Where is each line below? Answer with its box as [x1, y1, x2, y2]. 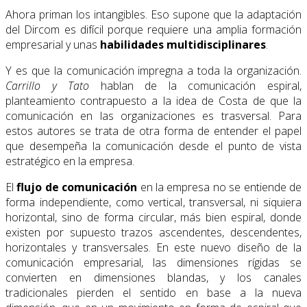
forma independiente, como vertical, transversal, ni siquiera [5, 195, 302, 210]
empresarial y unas [5, 37, 100, 53]
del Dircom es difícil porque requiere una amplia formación [5, 22, 302, 38]
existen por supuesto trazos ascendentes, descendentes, [5, 225, 302, 241]
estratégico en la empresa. [5, 153, 134, 169]
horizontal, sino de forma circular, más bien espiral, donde [5, 210, 302, 225]
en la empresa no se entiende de [137, 180, 302, 195]
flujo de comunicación [16, 180, 138, 195]
